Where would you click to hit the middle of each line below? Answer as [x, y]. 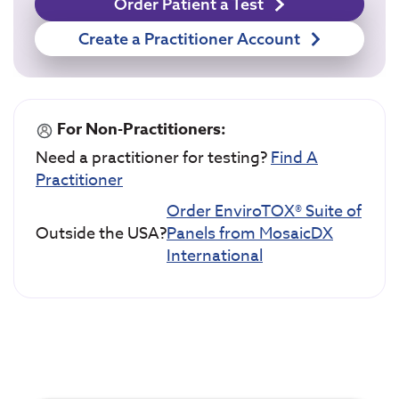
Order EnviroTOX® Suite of [264, 212]
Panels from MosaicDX [250, 234]
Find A [294, 159]
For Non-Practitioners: [140, 130]
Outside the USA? [101, 234]
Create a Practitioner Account [191, 39]
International [215, 256]
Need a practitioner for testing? [153, 159]
